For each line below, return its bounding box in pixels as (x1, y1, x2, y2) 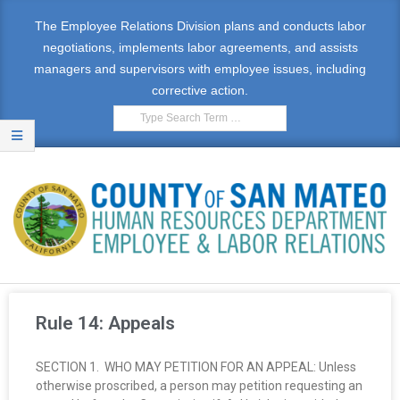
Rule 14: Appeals (36, 312, 175, 334)
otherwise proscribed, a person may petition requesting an (36, 378, 362, 393)
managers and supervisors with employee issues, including (34, 62, 366, 76)
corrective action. (152, 83, 248, 97)
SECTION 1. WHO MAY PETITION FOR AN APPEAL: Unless (36, 359, 356, 374)
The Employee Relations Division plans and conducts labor (34, 19, 366, 33)
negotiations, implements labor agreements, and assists (42, 40, 358, 54)
